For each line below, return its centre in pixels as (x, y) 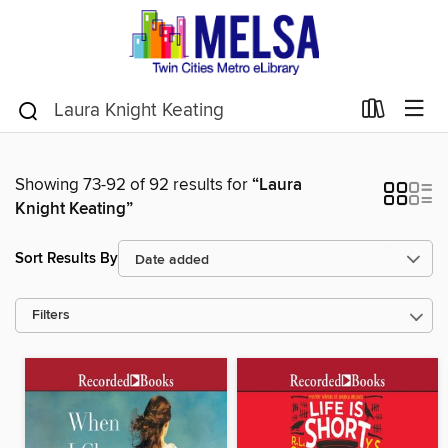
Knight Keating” (74, 209)
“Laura (277, 185)
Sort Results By (66, 258)
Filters (51, 315)
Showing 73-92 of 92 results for (133, 185)
